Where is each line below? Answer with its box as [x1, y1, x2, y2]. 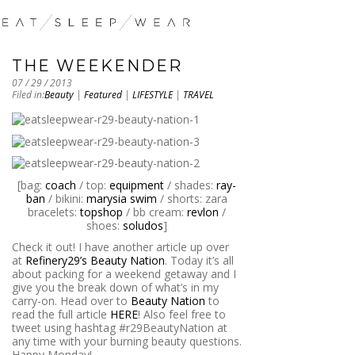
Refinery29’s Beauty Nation [25, 253, 165, 269]
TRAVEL [183, 88, 214, 102]
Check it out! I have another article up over [12, 239, 229, 255]
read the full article [12, 307, 110, 323]
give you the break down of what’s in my [12, 280, 219, 296]
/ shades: [164, 177, 216, 193]
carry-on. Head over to [12, 293, 131, 309]
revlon [187, 204, 219, 219]
